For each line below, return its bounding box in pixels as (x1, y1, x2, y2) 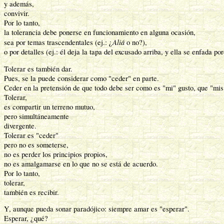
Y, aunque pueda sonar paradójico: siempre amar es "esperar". (4, 204, 189, 214)
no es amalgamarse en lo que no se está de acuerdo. (4, 158, 158, 168)
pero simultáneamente (4, 111, 69, 121)
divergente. (4, 120, 36, 130)
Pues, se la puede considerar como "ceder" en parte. (4, 73, 159, 83)
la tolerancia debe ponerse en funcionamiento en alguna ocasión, (4, 27, 195, 37)
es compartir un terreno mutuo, (4, 101, 97, 111)
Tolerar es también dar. (4, 63, 72, 73)
